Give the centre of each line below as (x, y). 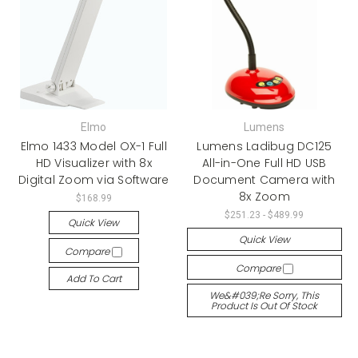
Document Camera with (265, 179)
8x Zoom (265, 196)
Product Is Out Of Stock (265, 305)
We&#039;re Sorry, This (265, 295)
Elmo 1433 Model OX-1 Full (93, 146)
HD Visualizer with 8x (93, 163)
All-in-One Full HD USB (265, 163)
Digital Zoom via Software (94, 179)
